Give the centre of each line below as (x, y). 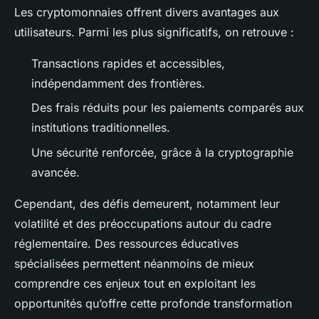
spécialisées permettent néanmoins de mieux (134, 263)
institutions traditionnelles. (101, 128)
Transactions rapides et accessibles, (128, 63)
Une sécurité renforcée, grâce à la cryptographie (162, 152)
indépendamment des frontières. (118, 83)
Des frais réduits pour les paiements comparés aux (168, 108)
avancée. (56, 172)
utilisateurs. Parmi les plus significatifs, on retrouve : (154, 32)
